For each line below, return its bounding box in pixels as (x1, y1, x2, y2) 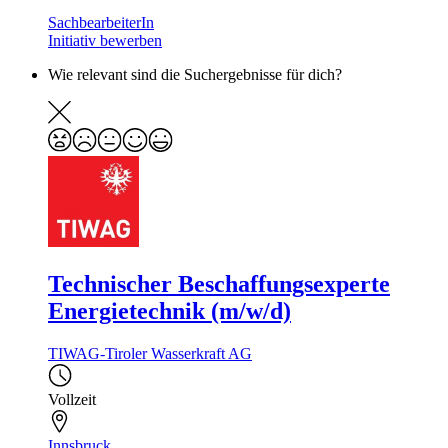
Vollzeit (48, 390, 96, 408)
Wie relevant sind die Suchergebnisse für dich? (48, 65, 342, 83)
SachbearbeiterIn (48, 13, 154, 31)
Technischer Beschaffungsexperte (48, 270, 390, 297)
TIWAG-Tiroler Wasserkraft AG (48, 344, 252, 362)
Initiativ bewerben (48, 31, 162, 49)
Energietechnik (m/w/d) (48, 297, 291, 324)
